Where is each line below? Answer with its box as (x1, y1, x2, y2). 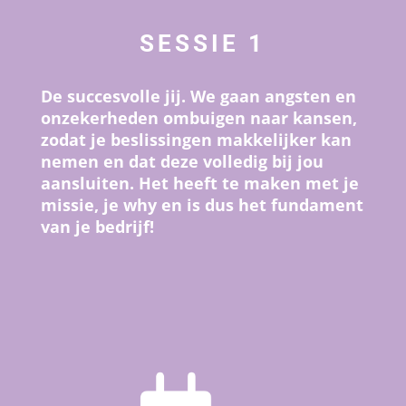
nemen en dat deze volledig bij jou (40, 150, 324, 173)
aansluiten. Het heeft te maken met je (40, 172, 359, 195)
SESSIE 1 (140, 30, 266, 58)
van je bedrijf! (40, 216, 154, 238)
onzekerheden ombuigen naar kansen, (40, 107, 357, 130)
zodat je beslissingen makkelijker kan (40, 129, 352, 151)
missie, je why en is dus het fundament (40, 194, 363, 217)
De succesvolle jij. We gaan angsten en (40, 85, 356, 108)
